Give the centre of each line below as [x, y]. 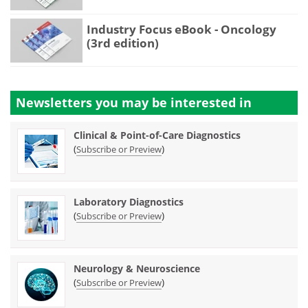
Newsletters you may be [93, 103]
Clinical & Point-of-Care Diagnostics [157, 135]
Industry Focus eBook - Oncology [181, 29]
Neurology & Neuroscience [137, 269]
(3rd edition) [123, 43]
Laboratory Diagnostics [129, 202]
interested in [211, 103]
